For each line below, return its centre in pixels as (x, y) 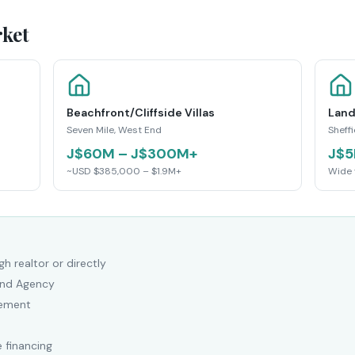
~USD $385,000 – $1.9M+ (124, 171)
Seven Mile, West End (114, 130)
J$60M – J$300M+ (132, 154)
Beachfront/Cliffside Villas (140, 113)
